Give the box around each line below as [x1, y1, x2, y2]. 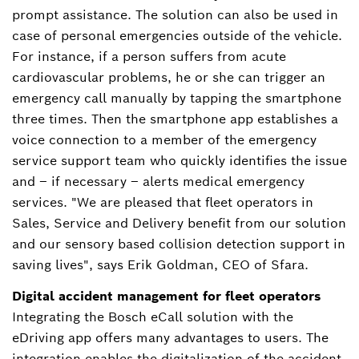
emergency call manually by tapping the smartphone [12, 90, 341, 107]
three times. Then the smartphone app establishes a [12, 111, 338, 128]
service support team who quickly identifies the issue [12, 152, 347, 170]
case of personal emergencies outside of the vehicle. [12, 27, 342, 45]
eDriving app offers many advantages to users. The [12, 329, 329, 347]
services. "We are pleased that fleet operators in [12, 194, 313, 212]
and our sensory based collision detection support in [12, 236, 345, 253]
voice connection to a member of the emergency [12, 131, 317, 149]
